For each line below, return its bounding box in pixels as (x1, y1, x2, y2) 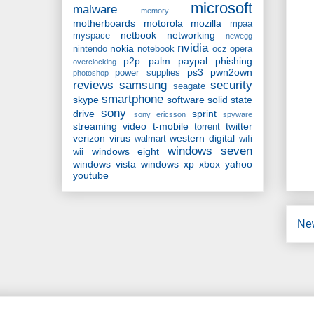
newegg (226, 32, 252, 41)
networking (167, 29, 215, 41)
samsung (119, 78, 168, 93)
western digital (170, 132, 235, 144)
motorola (143, 18, 183, 29)
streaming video (73, 121, 147, 132)
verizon (73, 132, 105, 144)
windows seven (167, 144, 252, 158)
